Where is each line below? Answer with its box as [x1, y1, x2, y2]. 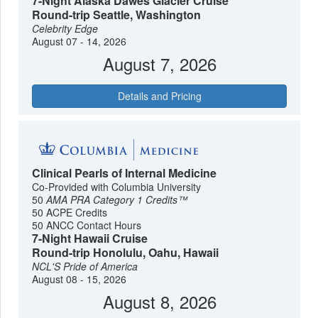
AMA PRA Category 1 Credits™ [46, 192, 188, 207]
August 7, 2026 [102, 51, 216, 77]
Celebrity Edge [32, 21, 99, 36]
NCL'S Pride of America [32, 258, 138, 273]
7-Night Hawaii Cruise [32, 229, 148, 246]
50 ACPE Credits [32, 204, 108, 219]
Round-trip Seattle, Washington [32, 6, 202, 23]
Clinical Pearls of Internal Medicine [32, 164, 217, 181]
